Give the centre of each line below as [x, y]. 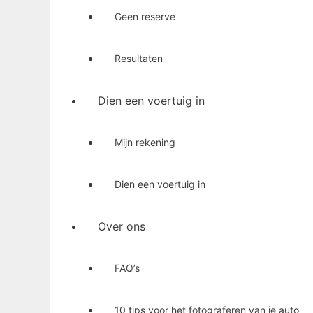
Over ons [122, 226]
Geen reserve [145, 16]
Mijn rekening [145, 142]
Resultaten [139, 58]
